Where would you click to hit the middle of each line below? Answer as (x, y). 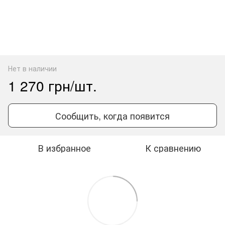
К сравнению (173, 147)
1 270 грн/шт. (52, 85)
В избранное (64, 147)
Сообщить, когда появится (113, 115)
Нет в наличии (32, 68)
